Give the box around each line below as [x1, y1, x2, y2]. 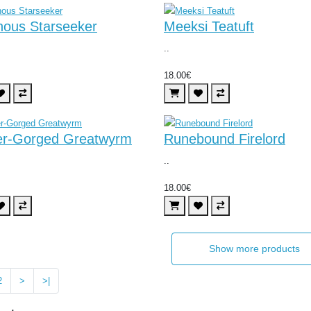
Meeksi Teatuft [163, 18, 254, 34]
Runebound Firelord [163, 131, 285, 146]
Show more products [209, 242, 300, 254]
